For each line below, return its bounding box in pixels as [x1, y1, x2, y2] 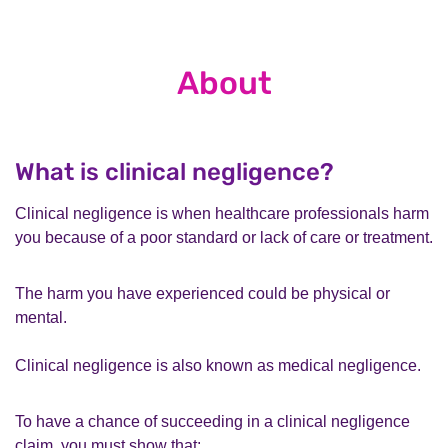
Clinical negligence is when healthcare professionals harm [15, 204, 429, 222]
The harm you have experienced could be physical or [15, 284, 390, 302]
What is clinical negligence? [15, 157, 334, 186]
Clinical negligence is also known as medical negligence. [15, 356, 421, 374]
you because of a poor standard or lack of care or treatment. [15, 228, 433, 246]
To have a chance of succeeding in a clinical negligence [15, 412, 410, 430]
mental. [15, 308, 67, 326]
